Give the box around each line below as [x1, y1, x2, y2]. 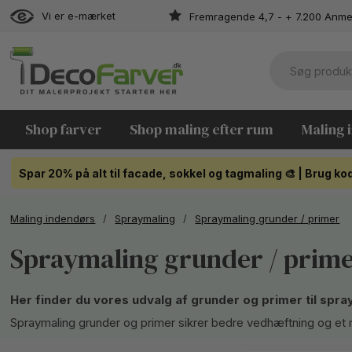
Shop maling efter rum [129, 119, 273, 139]
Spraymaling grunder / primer [195, 212, 340, 225]
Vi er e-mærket [42, 9, 116, 22]
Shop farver [24, 119, 101, 139]
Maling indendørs [10, 212, 96, 225]
